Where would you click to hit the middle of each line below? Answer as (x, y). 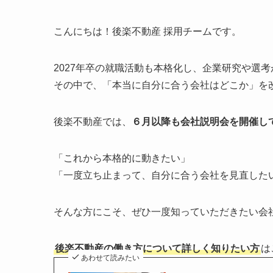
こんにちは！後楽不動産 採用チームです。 (147, 31)
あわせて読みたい (110, 257)
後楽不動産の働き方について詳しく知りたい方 (157, 248)
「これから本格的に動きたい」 (122, 158)
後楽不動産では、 (93, 121)
